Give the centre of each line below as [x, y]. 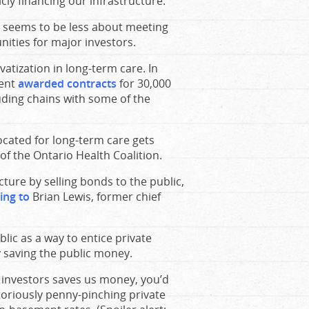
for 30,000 [144, 83]
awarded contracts [67, 83]
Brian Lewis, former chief [95, 197]
